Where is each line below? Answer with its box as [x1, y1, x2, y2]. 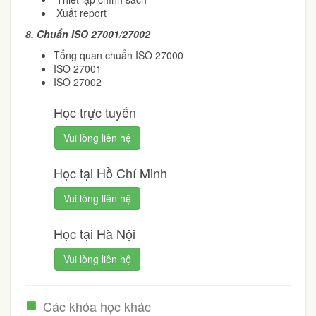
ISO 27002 [54, 75, 102, 89]
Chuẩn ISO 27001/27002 [37, 27, 150, 41]
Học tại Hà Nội [54, 224, 135, 243]
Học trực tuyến [54, 103, 136, 121]
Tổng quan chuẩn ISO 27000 [54, 48, 183, 62]
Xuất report [54, 6, 107, 20]
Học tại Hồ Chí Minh [54, 164, 167, 182]
